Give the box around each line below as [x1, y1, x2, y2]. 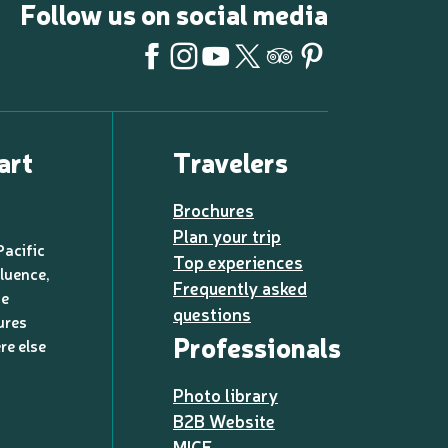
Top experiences [173, 250, 303, 274]
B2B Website [173, 409, 275, 433]
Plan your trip [173, 224, 281, 248]
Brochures [173, 198, 254, 222]
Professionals [173, 328, 341, 366]
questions [173, 302, 251, 326]
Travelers [173, 143, 288, 181]
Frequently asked [173, 276, 307, 300]
